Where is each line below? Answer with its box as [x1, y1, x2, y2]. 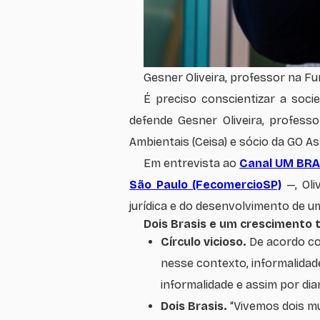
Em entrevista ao [144, 156, 240, 170]
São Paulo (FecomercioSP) [129, 177, 282, 191]
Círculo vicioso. [161, 234, 249, 249]
